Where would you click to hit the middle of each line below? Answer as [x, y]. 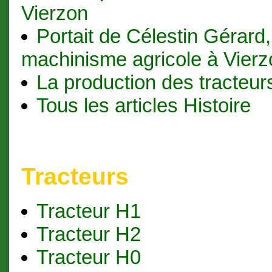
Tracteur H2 [88, 234]
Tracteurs [75, 176]
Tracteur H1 [88, 211]
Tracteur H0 [88, 257]
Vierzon [55, 13]
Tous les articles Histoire [143, 105]
